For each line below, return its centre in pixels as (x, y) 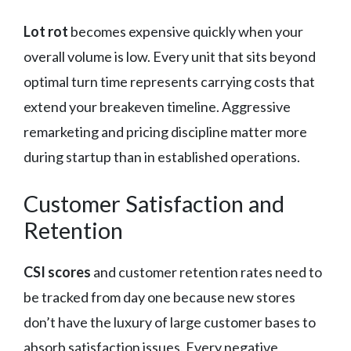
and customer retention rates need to (206, 271)
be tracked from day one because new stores (159, 297)
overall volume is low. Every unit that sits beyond (170, 56)
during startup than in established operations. (162, 156)
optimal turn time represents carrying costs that (169, 81)
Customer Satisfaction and (154, 203)
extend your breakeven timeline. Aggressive (157, 106)
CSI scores (57, 271)
